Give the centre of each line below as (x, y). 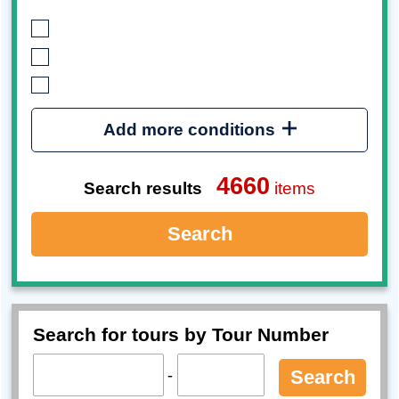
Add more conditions (189, 130)
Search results (143, 188)
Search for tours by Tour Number (180, 335)
